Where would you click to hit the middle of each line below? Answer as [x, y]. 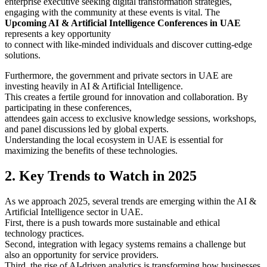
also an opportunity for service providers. [82, 255]
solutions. [23, 55]
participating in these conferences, [68, 108]
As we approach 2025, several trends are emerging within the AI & [131, 201]
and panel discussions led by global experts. [87, 129]
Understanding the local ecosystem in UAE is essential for [114, 140]
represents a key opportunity [58, 34]
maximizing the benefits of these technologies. [91, 151]
